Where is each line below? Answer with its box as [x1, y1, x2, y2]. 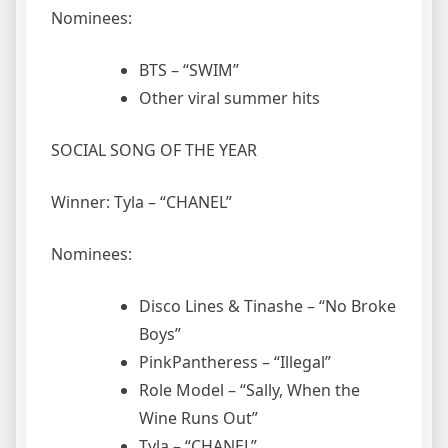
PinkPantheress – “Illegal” [139, 350, 331, 373]
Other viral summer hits [139, 86, 320, 109]
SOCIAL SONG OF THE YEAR [51, 138, 257, 161]
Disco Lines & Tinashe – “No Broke [139, 294, 396, 317]
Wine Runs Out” [139, 406, 258, 429]
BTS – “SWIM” [139, 58, 243, 81]
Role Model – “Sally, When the [139, 378, 360, 401]
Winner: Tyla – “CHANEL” [51, 190, 232, 213]
